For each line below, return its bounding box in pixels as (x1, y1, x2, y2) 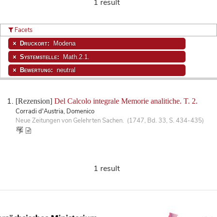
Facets (13, 25, 33, 34)
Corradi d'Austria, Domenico (15, 107, 94, 116)
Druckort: (19, 40, 51, 47)
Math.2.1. (61, 53, 90, 60)
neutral (54, 66, 76, 73)
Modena (51, 40, 76, 47)
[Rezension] (15, 97, 54, 106)
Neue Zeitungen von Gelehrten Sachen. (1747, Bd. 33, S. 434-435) (15, 116, 204, 125)
